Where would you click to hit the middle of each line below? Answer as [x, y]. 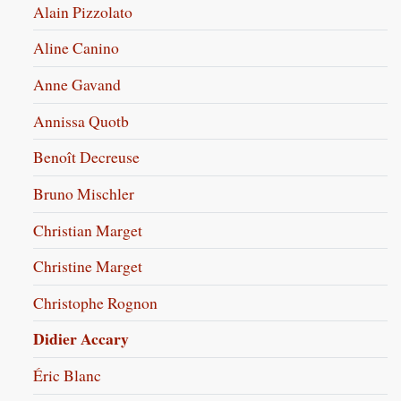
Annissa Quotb [81, 120]
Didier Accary [81, 339]
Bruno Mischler [84, 193]
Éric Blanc [68, 375]
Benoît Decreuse [87, 157]
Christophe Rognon [96, 302]
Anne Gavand [77, 85]
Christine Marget [88, 266]
